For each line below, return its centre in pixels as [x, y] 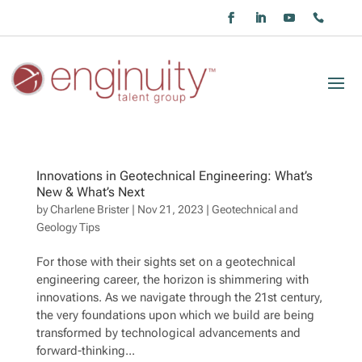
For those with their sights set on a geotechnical [166, 262]
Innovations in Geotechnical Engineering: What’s [174, 176]
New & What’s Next [90, 192]
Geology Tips [68, 227]
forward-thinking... [85, 351]
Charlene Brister [89, 210]
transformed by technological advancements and [168, 333]
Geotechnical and [255, 210]
